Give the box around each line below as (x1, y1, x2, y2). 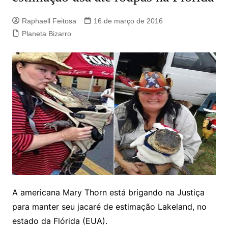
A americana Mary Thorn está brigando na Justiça (12, 187, 205, 197)
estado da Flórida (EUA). (12, 215, 107, 226)
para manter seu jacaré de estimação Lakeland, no (12, 201, 207, 212)
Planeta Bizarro (21, 30, 71, 38)
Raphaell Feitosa (21, 17, 76, 25)
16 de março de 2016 (93, 17, 163, 25)
